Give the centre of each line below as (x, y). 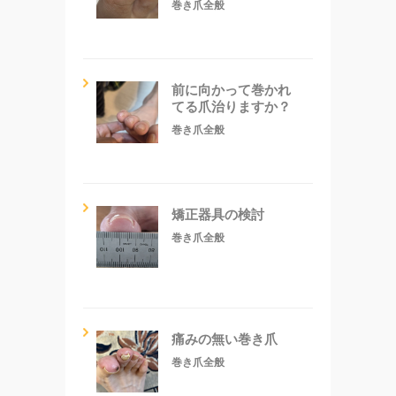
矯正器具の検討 (218, 214)
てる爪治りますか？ (231, 106)
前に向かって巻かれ (231, 89)
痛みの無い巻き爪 (225, 339)
